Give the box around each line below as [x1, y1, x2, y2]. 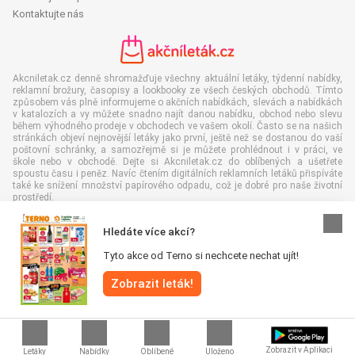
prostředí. [13, 191, 54, 203]
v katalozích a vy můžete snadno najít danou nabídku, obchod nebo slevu [13, 108, 342, 120]
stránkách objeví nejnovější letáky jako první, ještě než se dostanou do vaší [13, 132, 342, 143]
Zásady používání [260, 284, 338, 296]
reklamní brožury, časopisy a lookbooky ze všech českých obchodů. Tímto [13, 84, 342, 96]
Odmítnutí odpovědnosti [230, 269, 336, 281]
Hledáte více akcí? [103, 225, 195, 239]
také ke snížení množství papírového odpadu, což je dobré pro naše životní [13, 179, 342, 191]
